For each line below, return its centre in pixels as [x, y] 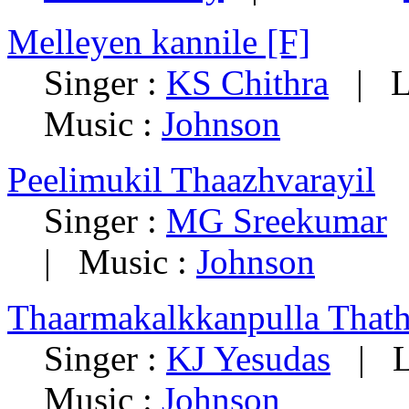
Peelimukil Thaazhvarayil [191, 180]
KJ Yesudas [248, 359]
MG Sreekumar [277, 221]
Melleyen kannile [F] [159, 42]
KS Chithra [247, 83]
